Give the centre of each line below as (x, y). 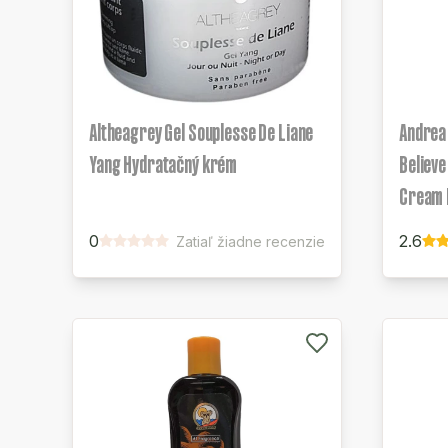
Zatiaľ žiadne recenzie (250, 241)
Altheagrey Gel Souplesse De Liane (201, 132)
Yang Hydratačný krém (163, 164)
